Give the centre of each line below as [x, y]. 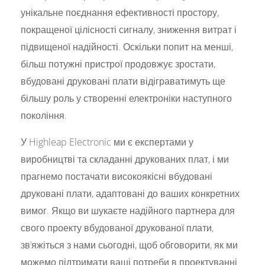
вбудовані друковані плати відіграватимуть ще [123, 81]
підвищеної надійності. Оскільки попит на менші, [127, 46]
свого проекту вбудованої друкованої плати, [117, 227]
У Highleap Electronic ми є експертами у [107, 142]
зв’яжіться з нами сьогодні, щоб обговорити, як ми [130, 245]
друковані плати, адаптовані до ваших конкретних [130, 193]
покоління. [44, 115]
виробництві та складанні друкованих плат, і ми [125, 159]
